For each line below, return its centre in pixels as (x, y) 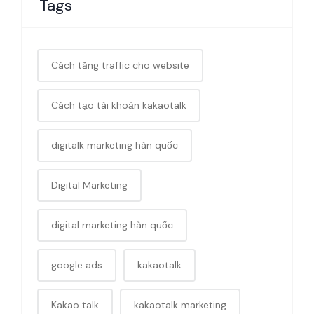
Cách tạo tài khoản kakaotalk (119, 105)
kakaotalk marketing (180, 305)
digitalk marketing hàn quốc (115, 145)
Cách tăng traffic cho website (120, 65)
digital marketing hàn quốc (112, 225)
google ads (77, 265)
